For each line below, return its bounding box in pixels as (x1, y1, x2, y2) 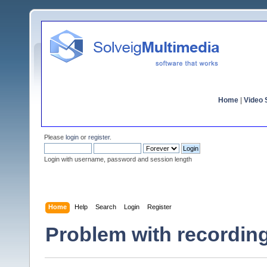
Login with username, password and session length (44, 156, 192, 163)
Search (95, 203, 117, 210)
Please (44, 133, 66, 141)
